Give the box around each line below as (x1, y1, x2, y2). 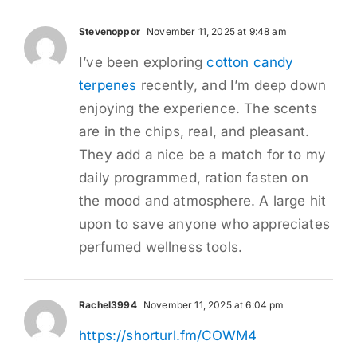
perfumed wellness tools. (79, 238, 243, 255)
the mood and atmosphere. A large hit (79, 192, 327, 209)
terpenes (79, 76, 137, 93)
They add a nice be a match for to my (79, 146, 327, 163)
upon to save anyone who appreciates (79, 215, 330, 232)
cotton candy (206, 53, 294, 70)
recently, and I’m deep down (136, 76, 327, 93)
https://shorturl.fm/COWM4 (79, 327, 257, 343)
